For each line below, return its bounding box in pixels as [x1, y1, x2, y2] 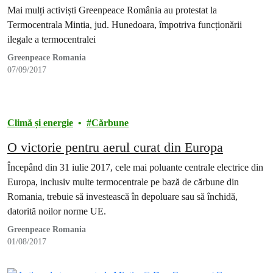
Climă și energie [7, 118, 73, 129]
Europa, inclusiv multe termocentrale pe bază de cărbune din [7, 177, 239, 188]
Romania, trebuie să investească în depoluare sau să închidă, [7, 191, 238, 202]
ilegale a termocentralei [7, 34, 96, 45]
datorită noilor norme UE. [7, 206, 106, 217]
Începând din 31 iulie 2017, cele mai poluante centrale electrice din [7, 162, 263, 173]
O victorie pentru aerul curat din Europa [7, 140, 223, 155]
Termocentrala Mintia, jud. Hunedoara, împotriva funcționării [7, 19, 242, 30]
